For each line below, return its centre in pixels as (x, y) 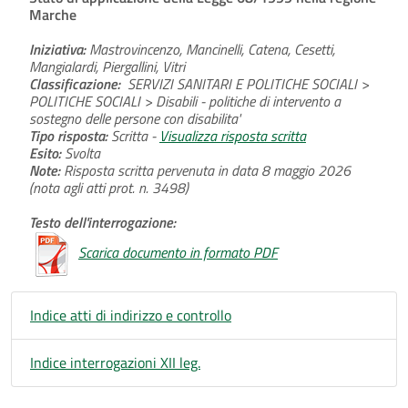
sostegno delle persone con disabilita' (135, 118)
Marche (53, 14)
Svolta (81, 153)
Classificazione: (78, 83)
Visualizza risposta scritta (233, 135)
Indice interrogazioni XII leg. (115, 362)
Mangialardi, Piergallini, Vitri (107, 66)
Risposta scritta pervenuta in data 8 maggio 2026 (205, 170)
